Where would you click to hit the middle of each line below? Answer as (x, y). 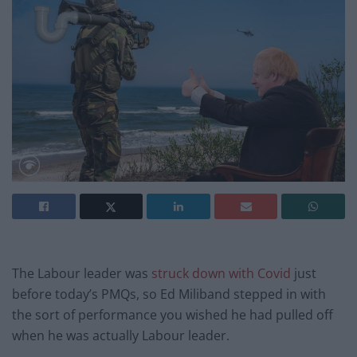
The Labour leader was (82, 274)
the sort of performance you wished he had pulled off (173, 315)
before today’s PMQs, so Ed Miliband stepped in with (169, 294)
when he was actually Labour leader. (121, 336)
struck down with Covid (221, 274)
